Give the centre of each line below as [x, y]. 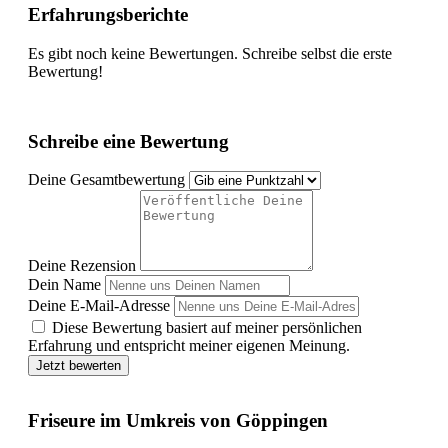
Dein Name [64, 285]
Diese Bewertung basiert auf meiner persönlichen [207, 328]
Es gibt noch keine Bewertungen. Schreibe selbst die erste [210, 53]
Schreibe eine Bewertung [128, 141]
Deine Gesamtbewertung [106, 180]
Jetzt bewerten [78, 366]
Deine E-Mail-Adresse [99, 306]
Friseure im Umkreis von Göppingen [178, 421]
